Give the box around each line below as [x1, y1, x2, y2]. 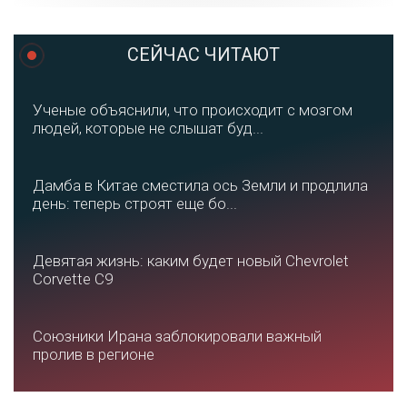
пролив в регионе [33, 345, 154, 364]
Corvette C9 [33, 270, 113, 289]
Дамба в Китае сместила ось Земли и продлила [33, 176, 368, 195]
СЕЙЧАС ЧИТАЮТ [127, 44, 280, 66]
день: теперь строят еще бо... [33, 194, 237, 213]
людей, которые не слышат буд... [33, 119, 263, 138]
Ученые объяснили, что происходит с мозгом [33, 101, 352, 120]
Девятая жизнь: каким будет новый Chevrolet [33, 252, 349, 271]
